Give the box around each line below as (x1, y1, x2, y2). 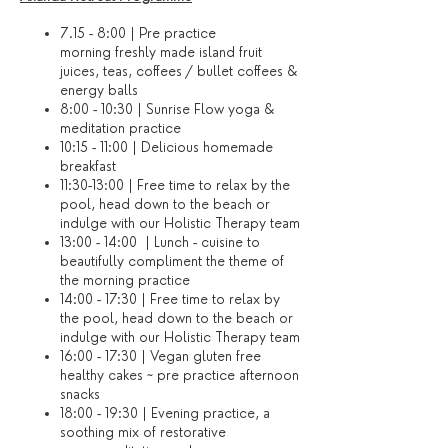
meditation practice (60, 120, 181, 136)
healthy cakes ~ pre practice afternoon (60, 367, 299, 383)
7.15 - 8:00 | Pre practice (60, 25, 216, 41)
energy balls (60, 82, 138, 98)
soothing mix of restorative (60, 424, 226, 440)
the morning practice (60, 272, 190, 288)
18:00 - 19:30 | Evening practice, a (60, 405, 270, 421)
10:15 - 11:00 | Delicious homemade (60, 139, 273, 155)
